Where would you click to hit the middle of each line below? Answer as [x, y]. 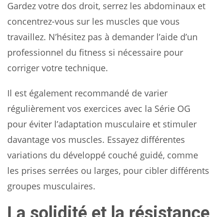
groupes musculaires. [51, 186]
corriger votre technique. [58, 68]
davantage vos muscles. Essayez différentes [96, 140]
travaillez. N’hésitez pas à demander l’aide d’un [102, 37]
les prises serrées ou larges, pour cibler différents [108, 171]
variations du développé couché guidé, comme [103, 155]
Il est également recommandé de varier [87, 93]
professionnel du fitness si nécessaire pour [95, 53]
